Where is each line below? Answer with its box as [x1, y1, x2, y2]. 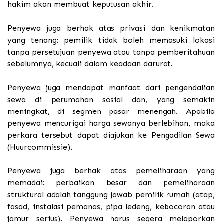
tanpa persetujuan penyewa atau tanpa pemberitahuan [7, 47, 215, 57]
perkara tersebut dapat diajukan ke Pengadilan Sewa [7, 130, 215, 140]
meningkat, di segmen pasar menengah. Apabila [7, 107, 215, 116]
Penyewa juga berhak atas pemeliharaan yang [7, 166, 215, 176]
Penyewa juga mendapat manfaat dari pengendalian [7, 83, 215, 93]
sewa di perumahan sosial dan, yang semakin [7, 95, 215, 105]
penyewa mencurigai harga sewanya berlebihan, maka [7, 118, 215, 128]
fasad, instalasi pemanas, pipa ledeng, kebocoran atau [7, 202, 215, 212]
